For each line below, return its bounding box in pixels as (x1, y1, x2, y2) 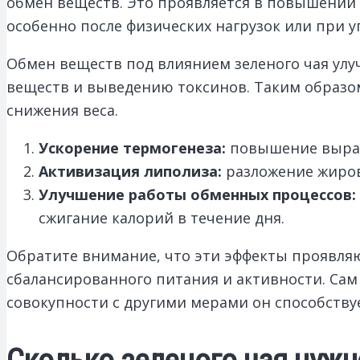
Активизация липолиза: (39, 161, 222, 181)
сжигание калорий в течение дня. (39, 207, 284, 227)
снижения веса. (6, 100, 118, 120)
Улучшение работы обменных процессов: (39, 184, 356, 204)
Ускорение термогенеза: (39, 137, 226, 157)
